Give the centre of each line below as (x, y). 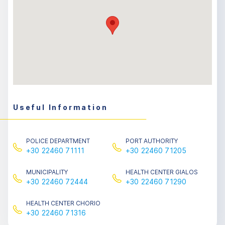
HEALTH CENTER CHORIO (63, 203)
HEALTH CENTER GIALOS (162, 172)
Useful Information (61, 107)
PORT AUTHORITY (152, 141)
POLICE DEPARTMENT (58, 141)
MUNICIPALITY (47, 172)
